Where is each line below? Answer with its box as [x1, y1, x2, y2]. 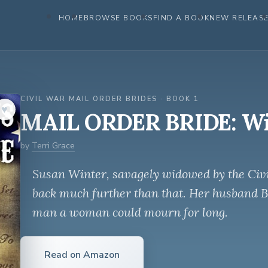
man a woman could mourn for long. [32, 205, 228, 220]
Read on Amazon [44, 248, 120, 261]
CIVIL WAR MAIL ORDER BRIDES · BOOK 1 [20, 95, 199, 103]
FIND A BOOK [153, 13, 209, 23]
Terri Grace [32, 140, 75, 151]
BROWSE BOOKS [83, 13, 153, 23]
